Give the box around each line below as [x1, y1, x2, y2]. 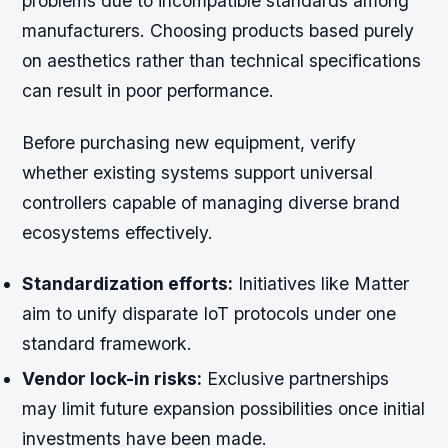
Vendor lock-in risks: [22, 367, 203, 389]
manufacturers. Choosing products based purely [22, 20, 415, 42]
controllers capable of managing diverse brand [22, 191, 401, 213]
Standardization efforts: [22, 272, 234, 294]
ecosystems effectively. [22, 221, 214, 243]
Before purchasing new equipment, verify [22, 131, 357, 153]
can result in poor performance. [22, 80, 275, 102]
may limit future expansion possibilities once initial [22, 397, 426, 419]
